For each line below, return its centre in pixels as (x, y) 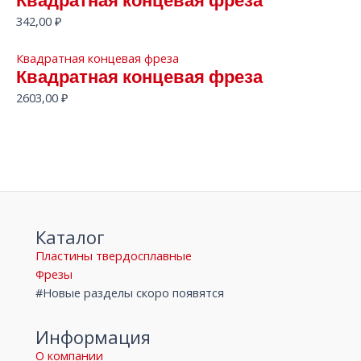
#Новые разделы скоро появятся (129, 293)
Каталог (70, 237)
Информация (93, 337)
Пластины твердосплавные (113, 256)
